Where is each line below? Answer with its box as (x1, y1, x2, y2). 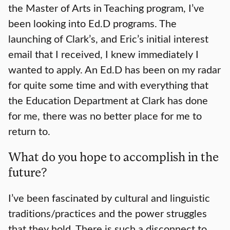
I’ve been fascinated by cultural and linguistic (8, 190, 210, 205)
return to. (8, 124, 50, 138)
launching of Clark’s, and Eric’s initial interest (8, 31, 208, 46)
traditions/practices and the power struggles (8, 206, 207, 220)
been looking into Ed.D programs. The (8, 16, 177, 30)
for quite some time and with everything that (8, 78, 208, 92)
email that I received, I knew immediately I (8, 47, 199, 61)
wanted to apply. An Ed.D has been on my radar (8, 62, 221, 76)
